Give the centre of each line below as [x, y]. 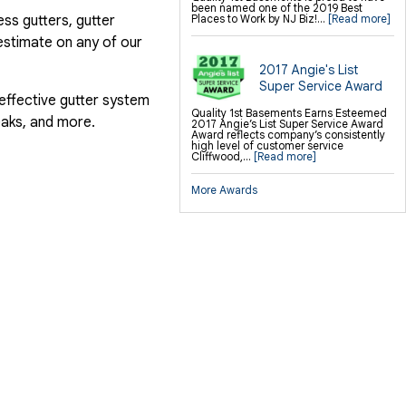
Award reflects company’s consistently [288, 135]
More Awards [224, 190]
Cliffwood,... [222, 157]
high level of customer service [267, 146]
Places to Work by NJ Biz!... [260, 19]
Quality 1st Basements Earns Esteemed [289, 113]
